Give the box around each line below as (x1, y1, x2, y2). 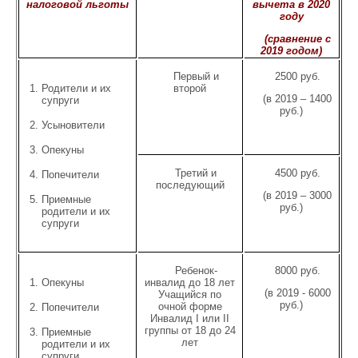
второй (173, 82, 207, 94)
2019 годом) (261, 45, 323, 58)
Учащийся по (158, 288, 222, 300)
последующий (155, 179, 225, 191)
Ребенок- (174, 265, 217, 276)
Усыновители (41, 119, 105, 131)
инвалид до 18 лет (145, 276, 236, 288)
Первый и (173, 70, 219, 82)
